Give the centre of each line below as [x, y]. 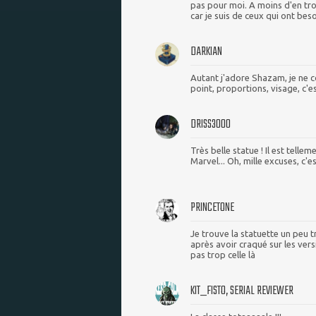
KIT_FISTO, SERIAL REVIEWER [242, 291]
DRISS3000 [211, 125]
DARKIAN [206, 52]
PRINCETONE [212, 208]
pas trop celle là [223, 255]
